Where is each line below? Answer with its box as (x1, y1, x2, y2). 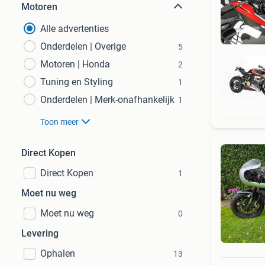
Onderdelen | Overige (40, 41, 126, 52)
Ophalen (40, 248, 75, 259)
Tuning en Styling (40, 76, 113, 88)
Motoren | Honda (40, 59, 110, 70)
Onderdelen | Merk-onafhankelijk (40, 94, 174, 105)
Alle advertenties (40, 23, 109, 34)
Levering (21, 228, 59, 239)
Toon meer (40, 117, 79, 127)
